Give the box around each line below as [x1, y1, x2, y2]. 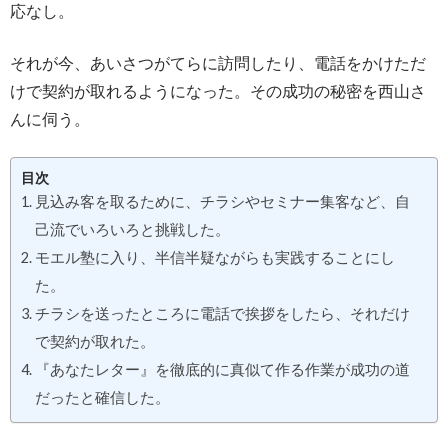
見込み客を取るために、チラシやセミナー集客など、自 [34, 193, 410, 210]
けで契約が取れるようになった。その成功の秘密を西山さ [10, 81, 426, 100]
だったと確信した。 [34, 389, 170, 406]
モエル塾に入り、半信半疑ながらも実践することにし [34, 249, 395, 266]
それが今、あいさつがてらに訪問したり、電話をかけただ [10, 53, 426, 72]
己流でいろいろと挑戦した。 [34, 221, 230, 238]
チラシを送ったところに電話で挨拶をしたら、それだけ [34, 305, 410, 322]
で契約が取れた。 [34, 333, 155, 350]
